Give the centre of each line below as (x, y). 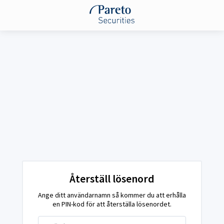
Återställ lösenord (112, 178)
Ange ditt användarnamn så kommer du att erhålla (112, 195)
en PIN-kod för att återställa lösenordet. (112, 204)
